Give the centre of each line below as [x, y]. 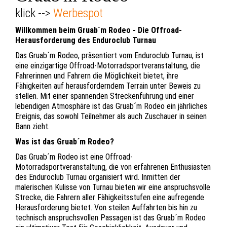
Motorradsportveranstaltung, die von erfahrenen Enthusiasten [113, 167]
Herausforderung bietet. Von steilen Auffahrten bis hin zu [106, 208]
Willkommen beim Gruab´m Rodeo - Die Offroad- [99, 30]
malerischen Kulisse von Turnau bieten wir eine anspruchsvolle [113, 187]
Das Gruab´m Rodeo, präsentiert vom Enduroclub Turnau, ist [109, 56]
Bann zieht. [32, 127]
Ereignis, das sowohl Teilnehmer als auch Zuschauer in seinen [111, 117]
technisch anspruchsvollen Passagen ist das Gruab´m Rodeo [110, 218]
